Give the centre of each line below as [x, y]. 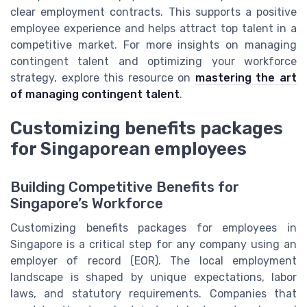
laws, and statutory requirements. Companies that [153, 294]
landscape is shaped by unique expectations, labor [153, 278]
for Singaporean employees [128, 149]
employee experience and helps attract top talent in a [153, 29]
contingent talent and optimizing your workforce [153, 62]
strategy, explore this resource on [103, 78]
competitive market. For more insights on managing [153, 45]
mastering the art [246, 78]
